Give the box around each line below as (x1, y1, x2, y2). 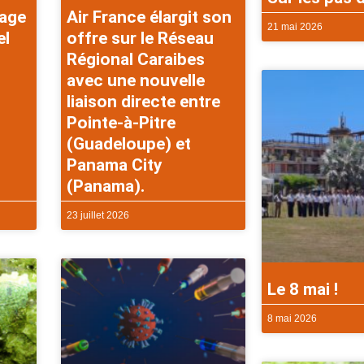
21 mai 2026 (266, 20, 323, 32)
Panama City (67, 155, 163, 175)
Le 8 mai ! (266, 279, 338, 300)
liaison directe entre (67, 92, 221, 112)
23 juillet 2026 (67, 210, 130, 222)
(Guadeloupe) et (67, 134, 192, 154)
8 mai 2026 (266, 313, 317, 325)
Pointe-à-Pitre (67, 113, 176, 133)
